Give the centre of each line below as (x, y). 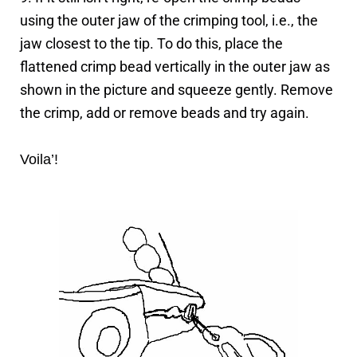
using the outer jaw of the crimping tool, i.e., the (169, 21)
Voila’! (39, 159)
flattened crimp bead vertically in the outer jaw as (175, 67)
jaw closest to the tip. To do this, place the (151, 44)
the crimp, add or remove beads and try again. (165, 113)
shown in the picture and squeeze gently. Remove (177, 90)
